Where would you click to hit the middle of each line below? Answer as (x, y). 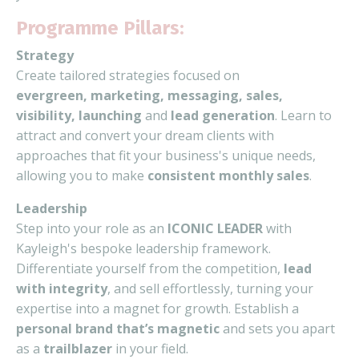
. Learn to (303, 115)
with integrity (62, 288)
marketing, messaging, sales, (187, 95)
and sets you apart (277, 328)
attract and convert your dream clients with (145, 135)
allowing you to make (82, 175)
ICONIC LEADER (215, 228)
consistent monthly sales (228, 175)
